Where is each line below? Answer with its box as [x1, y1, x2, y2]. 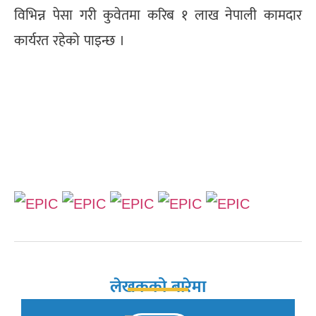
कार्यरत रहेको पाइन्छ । [14, 32, 125, 49]
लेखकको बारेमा [110, 276, 206, 296]
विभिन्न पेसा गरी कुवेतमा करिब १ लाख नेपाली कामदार [14, 7, 302, 23]
